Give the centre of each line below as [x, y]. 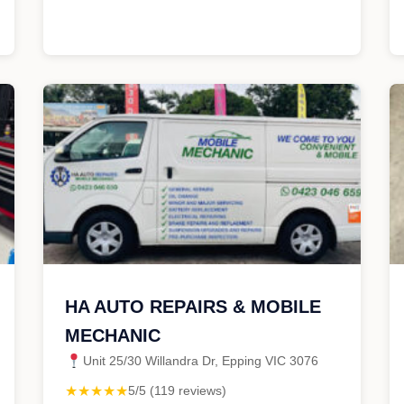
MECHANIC [113, 335]
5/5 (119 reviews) [177, 390]
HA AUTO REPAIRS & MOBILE [193, 307]
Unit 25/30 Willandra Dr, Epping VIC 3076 [201, 361]
